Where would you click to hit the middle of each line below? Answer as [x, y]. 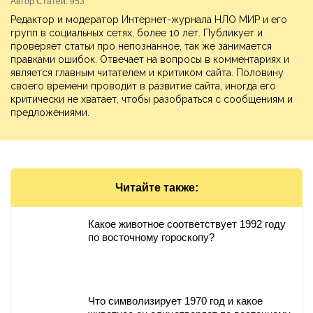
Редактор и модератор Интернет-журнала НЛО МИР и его [149, 19]
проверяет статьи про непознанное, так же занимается [141, 46]
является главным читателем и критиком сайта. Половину [147, 72]
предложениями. [50, 112]
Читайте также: [156, 187]
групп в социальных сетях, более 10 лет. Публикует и [137, 32]
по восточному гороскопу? [151, 237]
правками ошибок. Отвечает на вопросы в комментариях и [150, 59]
